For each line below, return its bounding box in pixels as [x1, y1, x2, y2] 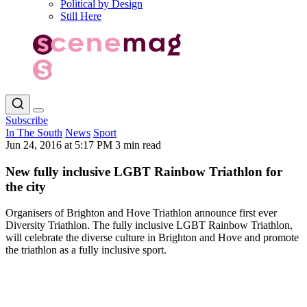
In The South [5, 126, 62, 138]
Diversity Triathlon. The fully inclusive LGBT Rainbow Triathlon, [5, 219, 293, 232]
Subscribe [5, 114, 48, 126]
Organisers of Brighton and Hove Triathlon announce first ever [5, 207, 277, 219]
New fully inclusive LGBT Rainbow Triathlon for [5, 164, 282, 179]
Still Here [60, 10, 101, 22]
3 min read [115, 138, 161, 151]
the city [5, 179, 46, 194]
